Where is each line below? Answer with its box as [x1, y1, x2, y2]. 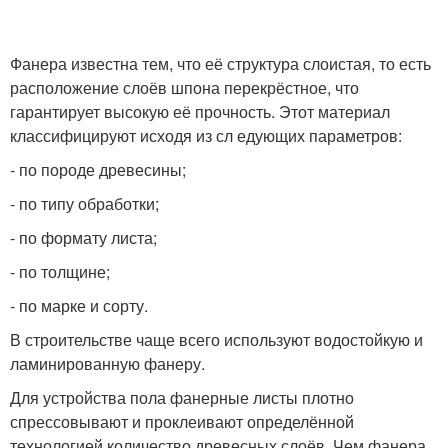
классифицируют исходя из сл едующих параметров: [10, 124, 402, 148]
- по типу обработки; [10, 192, 159, 216]
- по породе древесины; [10, 158, 186, 182]
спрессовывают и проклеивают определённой [10, 410, 354, 434]
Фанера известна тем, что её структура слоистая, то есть [10, 52, 431, 76]
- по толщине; [10, 260, 110, 284]
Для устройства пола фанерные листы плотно [10, 386, 354, 410]
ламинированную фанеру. [10, 352, 205, 376]
